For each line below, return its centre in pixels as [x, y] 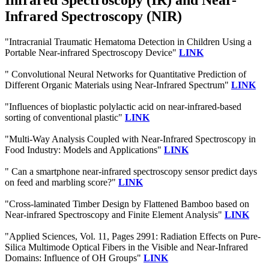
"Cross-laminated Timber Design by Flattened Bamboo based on [127, 204]
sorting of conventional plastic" [65, 118]
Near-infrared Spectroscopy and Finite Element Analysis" [115, 215]
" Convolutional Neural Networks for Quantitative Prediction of [125, 74]
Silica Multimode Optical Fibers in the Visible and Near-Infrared [126, 247]
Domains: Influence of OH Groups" [74, 258]
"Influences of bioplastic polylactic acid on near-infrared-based [123, 107]
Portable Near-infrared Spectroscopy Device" [92, 53]
